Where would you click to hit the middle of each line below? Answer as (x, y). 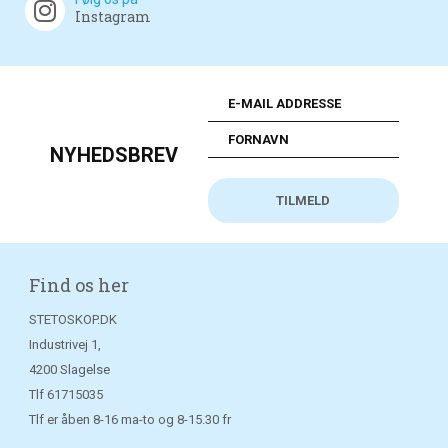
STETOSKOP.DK (72, 319)
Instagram (113, 16)
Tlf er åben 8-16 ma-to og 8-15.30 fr (129, 419)
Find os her (78, 285)
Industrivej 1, (64, 344)
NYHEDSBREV (113, 154)
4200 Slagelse (69, 369)
